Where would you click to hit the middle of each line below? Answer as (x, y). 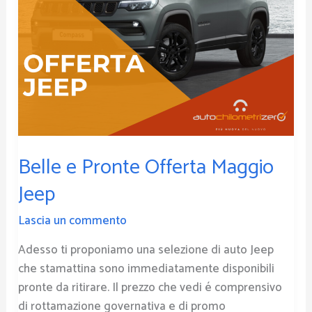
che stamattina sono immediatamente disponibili (147, 268)
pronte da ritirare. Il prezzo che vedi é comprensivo (150, 287)
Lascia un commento (73, 220)
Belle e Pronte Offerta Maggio (146, 167)
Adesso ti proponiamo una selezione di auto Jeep (146, 250)
